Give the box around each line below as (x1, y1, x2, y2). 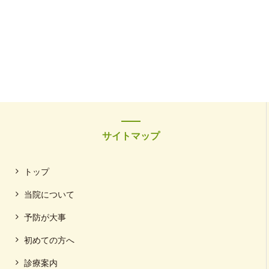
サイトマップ (102, 131, 160, 141)
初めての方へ (24, 235, 74, 245)
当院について (24, 190, 74, 199)
